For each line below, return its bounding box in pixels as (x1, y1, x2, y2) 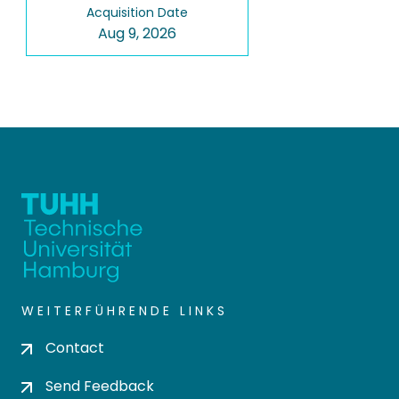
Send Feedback (45, 376, 154, 396)
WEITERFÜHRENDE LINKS (21, 302, 228, 320)
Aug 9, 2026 (98, 23, 176, 44)
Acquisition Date (86, 4, 188, 21)
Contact (45, 338, 104, 358)
